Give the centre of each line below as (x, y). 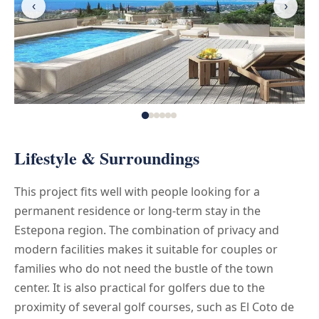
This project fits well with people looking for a (137, 191)
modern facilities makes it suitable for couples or (146, 249)
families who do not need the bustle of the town (144, 268)
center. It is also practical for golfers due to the (140, 287)
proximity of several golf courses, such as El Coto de (154, 307)
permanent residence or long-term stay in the (137, 210)
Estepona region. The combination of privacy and (147, 230)
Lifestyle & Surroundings (107, 157)
